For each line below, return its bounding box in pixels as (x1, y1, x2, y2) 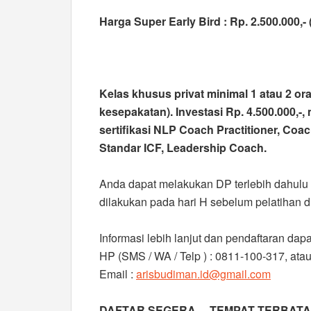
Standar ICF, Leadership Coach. (99, 140, 267, 155)
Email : (99, 266, 136, 282)
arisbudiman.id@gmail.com (136, 266, 271, 282)
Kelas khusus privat (99, 85, 204, 101)
